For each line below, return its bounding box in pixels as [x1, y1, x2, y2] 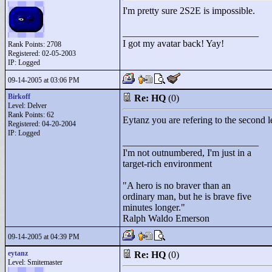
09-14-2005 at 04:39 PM [8, 233, 80, 241]
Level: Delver [8, 101, 47, 110]
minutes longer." [123, 202, 185, 212]
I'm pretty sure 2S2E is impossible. [123, 5, 255, 16]
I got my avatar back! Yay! [123, 38, 224, 49]
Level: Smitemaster [8, 258, 63, 267]
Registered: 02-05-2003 [8, 49, 76, 58]
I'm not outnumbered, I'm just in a [123, 148, 251, 158]
